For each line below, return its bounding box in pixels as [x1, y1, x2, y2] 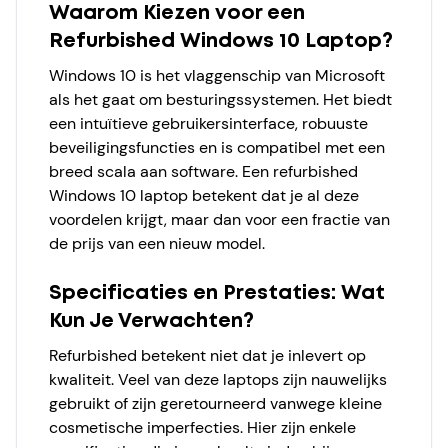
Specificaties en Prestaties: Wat [49, 284, 385, 303]
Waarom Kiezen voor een [49, 4, 305, 23]
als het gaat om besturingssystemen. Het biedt [49, 89, 392, 110]
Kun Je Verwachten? [49, 312, 254, 331]
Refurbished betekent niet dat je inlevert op [49, 345, 366, 366]
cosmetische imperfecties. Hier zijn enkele [49, 417, 356, 438]
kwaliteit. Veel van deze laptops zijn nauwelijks [49, 369, 387, 390]
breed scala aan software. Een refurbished [49, 161, 358, 182]
